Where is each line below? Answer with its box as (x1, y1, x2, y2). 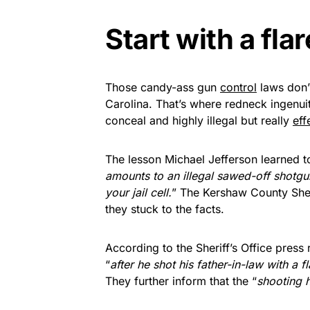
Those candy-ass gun (105, 80, 220, 94)
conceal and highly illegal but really (105, 113, 293, 127)
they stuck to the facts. (105, 201, 224, 216)
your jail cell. (105, 185, 172, 199)
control (220, 80, 257, 94)
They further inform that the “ (105, 273, 257, 288)
